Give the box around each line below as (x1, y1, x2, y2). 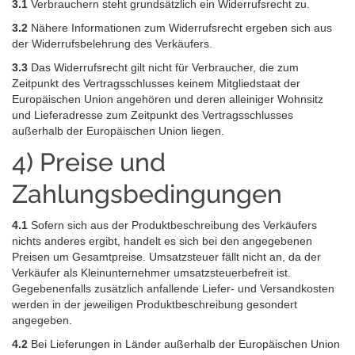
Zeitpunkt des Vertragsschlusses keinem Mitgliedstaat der (12, 77, 300, 90)
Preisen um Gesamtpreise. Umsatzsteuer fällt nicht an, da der (12, 250, 321, 263)
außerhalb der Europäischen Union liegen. (12, 124, 224, 138)
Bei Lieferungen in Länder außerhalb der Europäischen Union (28, 337, 340, 350)
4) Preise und (12, 147, 166, 177)
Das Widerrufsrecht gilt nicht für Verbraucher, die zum (28, 61, 299, 74)
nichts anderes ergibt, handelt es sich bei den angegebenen (12, 234, 312, 247)
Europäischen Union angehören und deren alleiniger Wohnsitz (12, 93, 323, 106)
